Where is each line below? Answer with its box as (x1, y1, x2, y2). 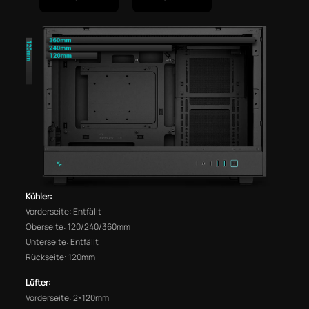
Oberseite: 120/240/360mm (26, 221, 131, 233)
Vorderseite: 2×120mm (26, 292, 110, 304)
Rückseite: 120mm (26, 251, 96, 263)
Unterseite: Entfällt (26, 236, 99, 248)
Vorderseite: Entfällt (26, 206, 102, 218)
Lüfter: (26, 277, 52, 289)
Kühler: (26, 190, 53, 203)
